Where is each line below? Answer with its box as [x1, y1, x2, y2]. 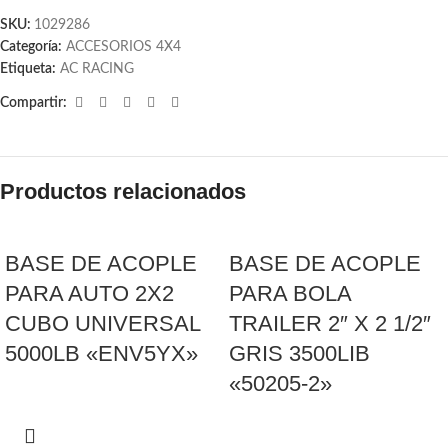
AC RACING [60, 62, 134, 76]
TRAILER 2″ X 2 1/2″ [229, 311, 431, 336]
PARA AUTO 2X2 [5, 281, 174, 306]
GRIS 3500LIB [229, 341, 370, 366]
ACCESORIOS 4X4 [66, 40, 181, 54]
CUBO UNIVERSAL [5, 311, 200, 336]
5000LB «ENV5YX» [5, 341, 198, 366]
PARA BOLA [229, 281, 351, 306]
